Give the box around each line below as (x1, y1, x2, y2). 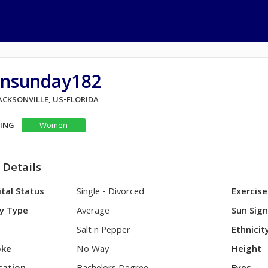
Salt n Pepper (77, 223, 131, 239)
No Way (77, 242, 110, 258)
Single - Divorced (77, 185, 145, 200)
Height (232, 242, 262, 258)
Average (77, 204, 110, 220)
